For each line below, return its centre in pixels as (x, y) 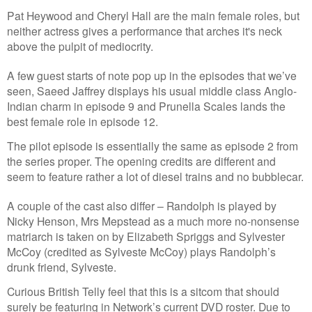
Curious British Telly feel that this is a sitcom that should (143, 291)
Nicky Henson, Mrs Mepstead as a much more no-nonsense (153, 221)
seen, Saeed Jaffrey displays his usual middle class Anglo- (152, 90)
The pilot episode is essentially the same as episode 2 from (153, 146)
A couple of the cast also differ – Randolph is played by (142, 206)
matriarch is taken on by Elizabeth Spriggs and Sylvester (146, 236)
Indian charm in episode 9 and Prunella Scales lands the (146, 106)
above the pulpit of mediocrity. (80, 46)
